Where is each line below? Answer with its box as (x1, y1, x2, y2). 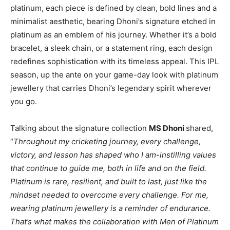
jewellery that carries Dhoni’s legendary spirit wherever (10, 83, 212, 93)
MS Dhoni (149, 123, 186, 133)
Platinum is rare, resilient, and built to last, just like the (10, 177, 207, 186)
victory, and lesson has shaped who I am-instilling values (10, 150, 216, 160)
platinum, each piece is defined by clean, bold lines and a (10, 3, 217, 13)
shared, (186, 123, 213, 133)
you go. (10, 97, 37, 106)
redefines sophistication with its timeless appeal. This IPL (10, 56, 219, 66)
